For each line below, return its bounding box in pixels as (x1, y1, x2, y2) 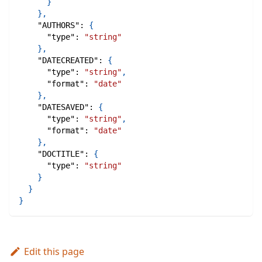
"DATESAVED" (37, 102, 89, 112)
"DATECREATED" (37, 56, 98, 65)
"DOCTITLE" (37, 149, 84, 159)
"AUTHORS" (37, 20, 80, 30)
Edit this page (23, 245, 84, 258)
